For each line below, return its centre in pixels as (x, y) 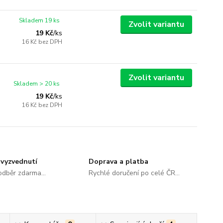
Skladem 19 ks (40, 20)
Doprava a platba (118, 162)
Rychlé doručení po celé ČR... (134, 173)
